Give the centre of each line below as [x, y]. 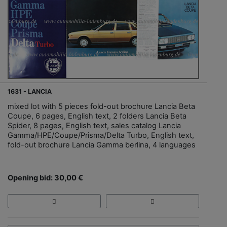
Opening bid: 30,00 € [45, 178]
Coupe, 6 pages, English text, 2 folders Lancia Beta [97, 116]
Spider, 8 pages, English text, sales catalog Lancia [94, 125]
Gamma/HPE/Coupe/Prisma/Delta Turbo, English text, [101, 135]
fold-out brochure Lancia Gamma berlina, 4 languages [102, 145]
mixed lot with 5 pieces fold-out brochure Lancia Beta [101, 106]
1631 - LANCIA [30, 91]
